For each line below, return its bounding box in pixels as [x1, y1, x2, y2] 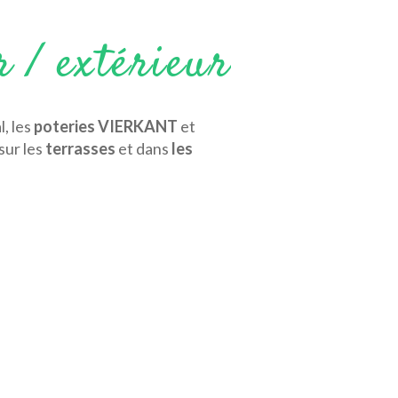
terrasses [45, 139, 118, 159]
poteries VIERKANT [34, 116, 178, 137]
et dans [118, 139, 169, 159]
